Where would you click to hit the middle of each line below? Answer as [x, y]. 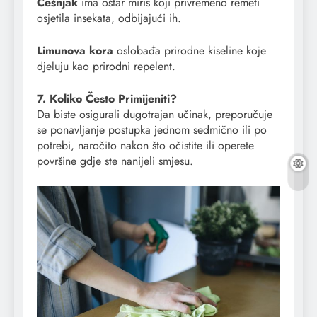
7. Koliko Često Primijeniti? [107, 98]
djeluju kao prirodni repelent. [106, 66]
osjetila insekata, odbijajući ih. [109, 18]
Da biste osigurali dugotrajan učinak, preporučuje [155, 114]
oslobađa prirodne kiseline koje [190, 50]
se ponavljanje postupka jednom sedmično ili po [152, 129]
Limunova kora [75, 50]
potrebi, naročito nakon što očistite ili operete [145, 145]
